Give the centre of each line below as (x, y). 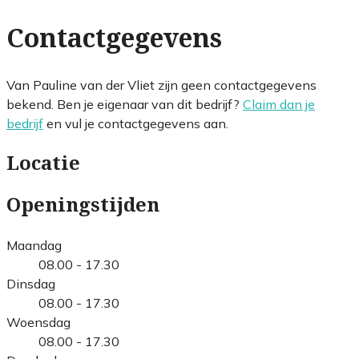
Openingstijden (83, 205)
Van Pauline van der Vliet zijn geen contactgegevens (161, 85)
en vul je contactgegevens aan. (136, 123)
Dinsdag (31, 283)
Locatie (43, 163)
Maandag (34, 245)
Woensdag (38, 322)
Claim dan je (279, 104)
